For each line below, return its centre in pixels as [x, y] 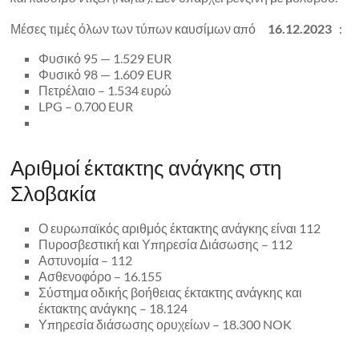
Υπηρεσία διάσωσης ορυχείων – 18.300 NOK [165, 324]
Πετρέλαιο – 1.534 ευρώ [105, 90]
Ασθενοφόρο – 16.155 [101, 276]
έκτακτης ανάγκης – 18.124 [113, 308]
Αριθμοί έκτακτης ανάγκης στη [146, 167]
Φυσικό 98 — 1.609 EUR [105, 74]
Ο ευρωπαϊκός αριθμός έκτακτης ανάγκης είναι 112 [180, 228]
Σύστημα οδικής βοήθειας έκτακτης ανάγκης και [171, 292]
